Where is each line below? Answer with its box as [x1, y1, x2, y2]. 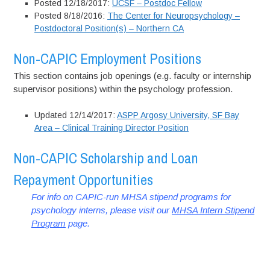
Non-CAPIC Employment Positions [13, 48, 205, 68]
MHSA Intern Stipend [172, 205, 255, 215]
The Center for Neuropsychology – [107, 10, 240, 20]
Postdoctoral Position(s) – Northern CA [34, 23, 184, 33]
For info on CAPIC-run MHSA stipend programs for [31, 192, 231, 202]
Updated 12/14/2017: [34, 110, 118, 120]
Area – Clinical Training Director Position [34, 123, 189, 133]
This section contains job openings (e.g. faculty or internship [13, 70, 252, 81]
